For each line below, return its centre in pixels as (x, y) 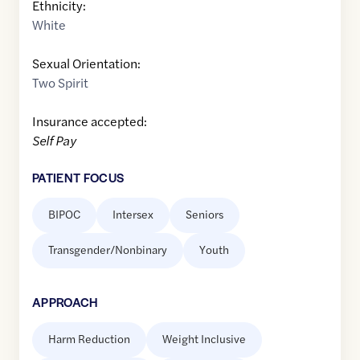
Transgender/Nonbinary (108, 250)
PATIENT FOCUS (78, 178)
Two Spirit (60, 83)
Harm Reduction (89, 339)
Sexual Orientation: (86, 63)
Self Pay (54, 141)
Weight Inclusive (204, 339)
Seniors (205, 214)
